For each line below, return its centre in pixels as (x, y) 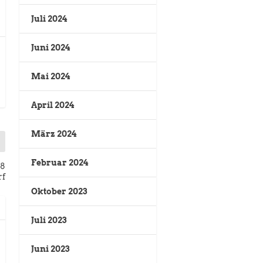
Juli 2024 (49, 19)
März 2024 (54, 134)
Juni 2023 (50, 249)
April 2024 (53, 105)
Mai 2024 (50, 77)
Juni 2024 (50, 48)
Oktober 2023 (59, 192)
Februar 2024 (60, 163)
